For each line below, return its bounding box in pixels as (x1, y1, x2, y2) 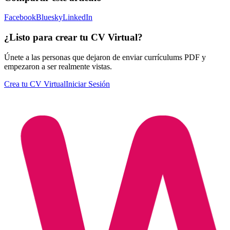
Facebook (4, 13, 36, 22)
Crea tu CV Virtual (4, 79, 66, 88)
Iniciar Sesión (66, 79, 110, 88)
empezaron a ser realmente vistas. (4, 62, 112, 71)
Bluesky (36, 13, 63, 22)
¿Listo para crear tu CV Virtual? (4, 32, 143, 43)
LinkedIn (63, 13, 92, 22)
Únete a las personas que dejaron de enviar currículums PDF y (4, 52, 206, 62)
